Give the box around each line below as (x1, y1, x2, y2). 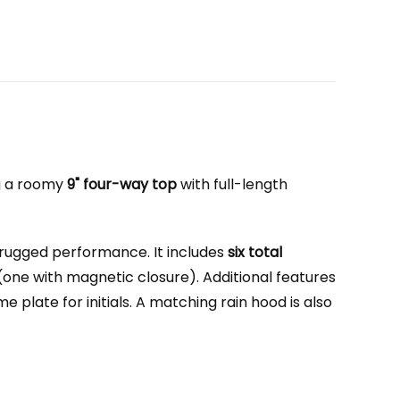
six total (228, 242, 282, 262)
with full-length (177, 174, 287, 195)
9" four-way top (67, 174, 177, 195)
